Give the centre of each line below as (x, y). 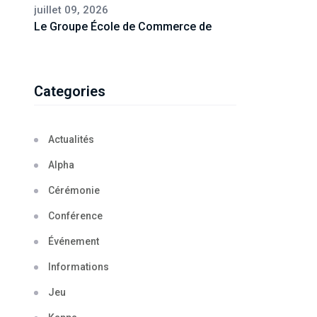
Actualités (71, 139)
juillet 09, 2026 (71, 10)
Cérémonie (74, 190)
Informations (79, 266)
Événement (74, 241)
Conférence (75, 215)
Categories (70, 91)
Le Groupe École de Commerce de (123, 26)
